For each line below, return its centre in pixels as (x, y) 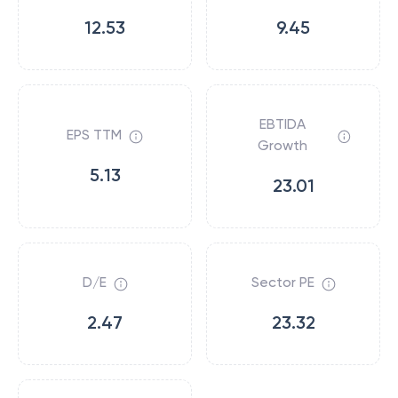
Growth (283, 145)
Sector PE (283, 282)
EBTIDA (283, 124)
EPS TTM (94, 135)
